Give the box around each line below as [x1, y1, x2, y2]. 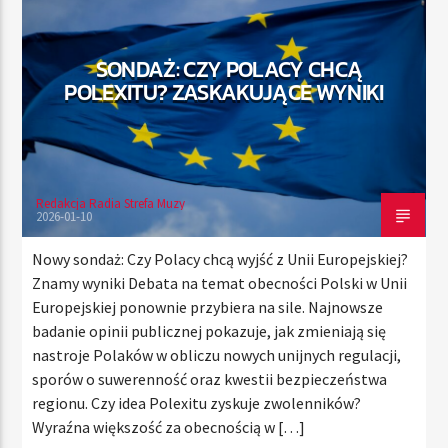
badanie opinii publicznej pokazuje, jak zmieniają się [32, 320, 387, 341]
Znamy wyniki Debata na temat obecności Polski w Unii [32, 272, 408, 293]
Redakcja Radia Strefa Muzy [36, 194, 186, 212]
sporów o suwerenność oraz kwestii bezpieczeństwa [32, 368, 388, 389]
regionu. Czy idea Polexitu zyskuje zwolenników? [32, 392, 362, 413]
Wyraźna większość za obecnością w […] [32, 416, 306, 437]
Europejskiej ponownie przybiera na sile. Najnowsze [32, 296, 384, 317]
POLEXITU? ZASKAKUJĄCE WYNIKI [64, 74, 384, 109]
